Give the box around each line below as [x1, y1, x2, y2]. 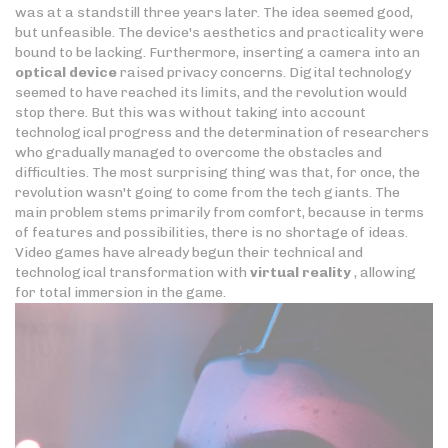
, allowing [351, 264, 416, 282]
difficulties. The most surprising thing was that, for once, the [15, 164, 420, 182]
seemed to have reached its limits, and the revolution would [15, 84, 407, 102]
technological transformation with [15, 264, 250, 282]
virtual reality [250, 264, 351, 282]
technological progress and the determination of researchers [15, 124, 429, 142]
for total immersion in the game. [15, 284, 226, 302]
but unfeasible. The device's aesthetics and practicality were [15, 24, 424, 42]
